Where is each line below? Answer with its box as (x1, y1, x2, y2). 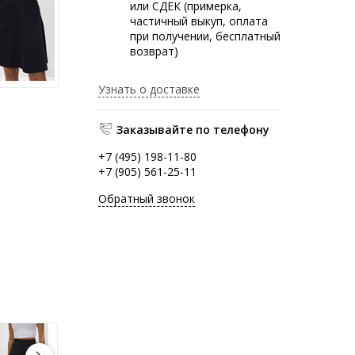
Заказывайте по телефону (116, 121, 269, 137)
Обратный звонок (98, 190, 195, 206)
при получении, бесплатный (130, 28, 281, 44)
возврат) (130, 43, 178, 59)
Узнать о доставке (98, 81, 200, 97)
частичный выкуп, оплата (130, 13, 268, 29)
